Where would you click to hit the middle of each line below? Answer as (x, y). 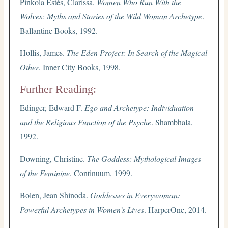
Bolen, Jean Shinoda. (55, 195)
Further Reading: (58, 89)
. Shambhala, (172, 122)
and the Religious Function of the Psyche (86, 122)
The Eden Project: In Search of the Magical (137, 52)
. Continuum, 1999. (101, 173)
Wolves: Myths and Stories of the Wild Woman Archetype (111, 16)
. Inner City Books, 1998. (80, 67)
